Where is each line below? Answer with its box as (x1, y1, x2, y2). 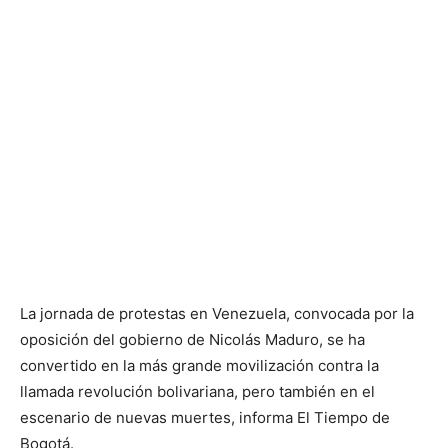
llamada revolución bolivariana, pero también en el (20, 382, 375, 401)
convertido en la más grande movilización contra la (20, 356, 379, 375)
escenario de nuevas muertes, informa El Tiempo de (20, 408, 390, 427)
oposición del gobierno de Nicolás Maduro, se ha (20, 330, 365, 349)
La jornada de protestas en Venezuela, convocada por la (20, 304, 414, 323)
